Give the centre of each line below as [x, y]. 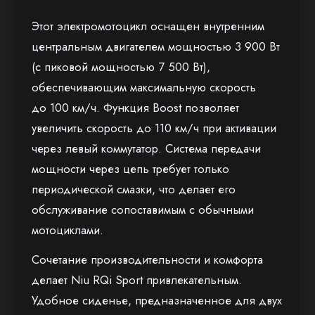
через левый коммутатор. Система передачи [146, 148]
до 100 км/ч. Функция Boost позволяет [135, 107]
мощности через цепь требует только [130, 168]
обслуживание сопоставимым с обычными [143, 209]
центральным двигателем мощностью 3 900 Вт [156, 46]
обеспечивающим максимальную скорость [144, 87]
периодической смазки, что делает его [134, 189]
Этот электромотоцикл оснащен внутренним [148, 26]
